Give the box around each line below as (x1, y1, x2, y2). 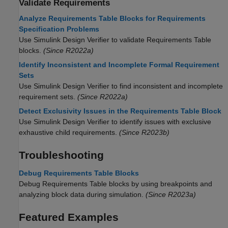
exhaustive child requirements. (19, 128, 117, 137)
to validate (109, 36, 147, 44)
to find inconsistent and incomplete (109, 82, 223, 91)
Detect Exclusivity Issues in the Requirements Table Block (19, 107, 221, 116)
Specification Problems (19, 25, 99, 34)
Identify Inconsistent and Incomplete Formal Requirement (19, 61, 219, 69)
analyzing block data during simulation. (19, 190, 144, 199)
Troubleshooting (19, 149, 104, 161)
